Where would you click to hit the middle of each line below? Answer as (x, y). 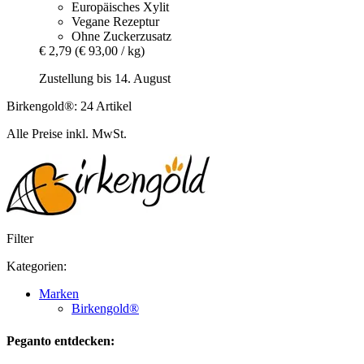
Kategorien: (37, 266)
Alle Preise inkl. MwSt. (67, 134)
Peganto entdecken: (61, 340)
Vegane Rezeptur (115, 22)
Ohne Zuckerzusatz (121, 37)
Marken (59, 294)
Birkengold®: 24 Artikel (69, 106)
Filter (20, 239)
